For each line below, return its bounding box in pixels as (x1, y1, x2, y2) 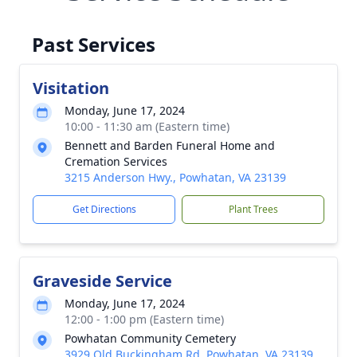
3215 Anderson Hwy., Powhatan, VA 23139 (65, 170, 286, 185)
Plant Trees (228, 202, 278, 216)
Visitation (33, 77, 109, 99)
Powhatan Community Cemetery (65, 331, 236, 346)
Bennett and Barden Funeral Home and (65, 138, 275, 153)
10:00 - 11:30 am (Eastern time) (65, 119, 229, 134)
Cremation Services (65, 154, 167, 169)
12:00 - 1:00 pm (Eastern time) (65, 312, 224, 327)
